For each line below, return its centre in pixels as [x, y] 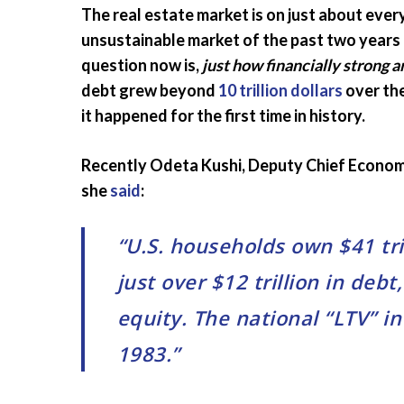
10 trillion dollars [280, 90]
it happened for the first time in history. [223, 115]
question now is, [142, 65]
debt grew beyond [150, 90]
